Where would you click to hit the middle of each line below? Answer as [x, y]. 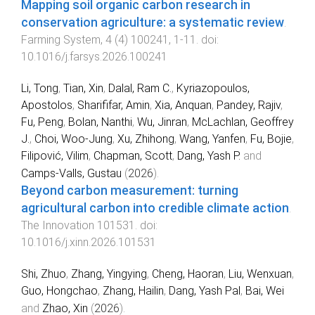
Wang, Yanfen [212, 139]
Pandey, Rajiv [249, 105]
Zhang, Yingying [109, 274]
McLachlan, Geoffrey [243, 122]
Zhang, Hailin [133, 290]
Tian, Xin [83, 88]
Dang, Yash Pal [205, 290]
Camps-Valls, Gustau [71, 173]
